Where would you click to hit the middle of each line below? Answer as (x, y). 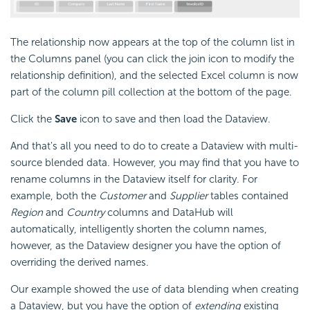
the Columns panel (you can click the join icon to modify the (152, 58)
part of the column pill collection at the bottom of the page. (151, 92)
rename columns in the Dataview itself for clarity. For (134, 179)
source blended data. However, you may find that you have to (155, 162)
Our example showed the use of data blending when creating (155, 289)
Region (27, 212)
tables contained (248, 195)
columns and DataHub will (169, 212)
